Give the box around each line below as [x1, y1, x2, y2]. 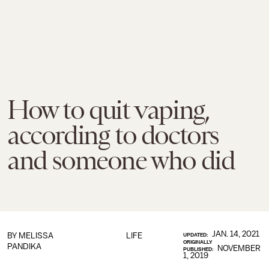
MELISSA [19, 231, 53, 240]
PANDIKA [7, 242, 41, 251]
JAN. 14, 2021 [212, 229, 260, 238]
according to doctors [7, 120, 219, 150]
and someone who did [7, 145, 235, 175]
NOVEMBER [217, 244, 261, 253]
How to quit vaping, [7, 95, 210, 125]
